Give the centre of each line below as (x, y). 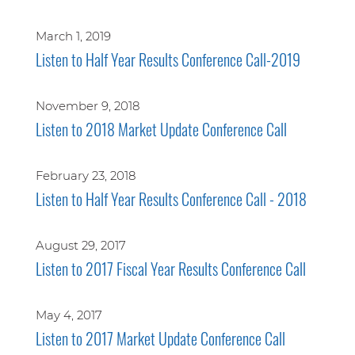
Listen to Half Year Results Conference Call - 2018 (171, 199)
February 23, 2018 (85, 176)
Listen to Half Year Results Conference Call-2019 (168, 59)
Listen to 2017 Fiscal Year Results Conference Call (170, 269)
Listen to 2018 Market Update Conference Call (161, 129)
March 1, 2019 (73, 36)
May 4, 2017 (69, 315)
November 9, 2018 (87, 106)
